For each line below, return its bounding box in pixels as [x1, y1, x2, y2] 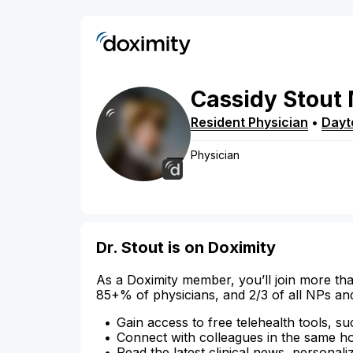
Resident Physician [191, 114, 308, 131]
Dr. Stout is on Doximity [96, 238, 276, 258]
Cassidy [191, 86, 277, 113]
